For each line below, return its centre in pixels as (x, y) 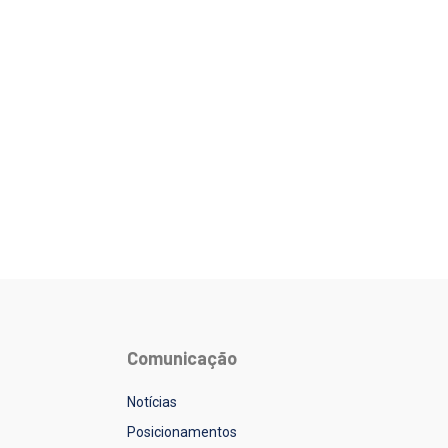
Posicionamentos (182, 432)
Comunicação (182, 358)
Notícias (152, 402)
